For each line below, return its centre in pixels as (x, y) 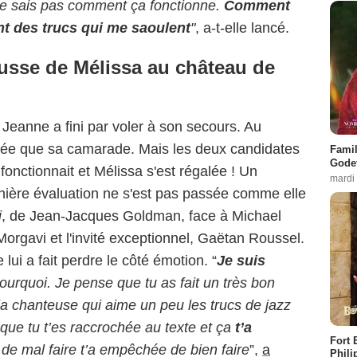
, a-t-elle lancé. (242, 28)
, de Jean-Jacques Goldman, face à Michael (141, 216)
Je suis (241, 261)
